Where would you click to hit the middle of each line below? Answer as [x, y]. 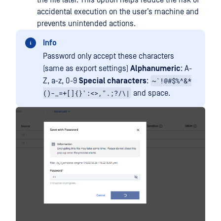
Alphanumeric [155, 69]
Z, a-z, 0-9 [61, 81]
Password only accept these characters [109, 56]
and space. [151, 93]
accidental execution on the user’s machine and [118, 12]
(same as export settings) [87, 69]
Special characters [113, 81]
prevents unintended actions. [86, 24]
